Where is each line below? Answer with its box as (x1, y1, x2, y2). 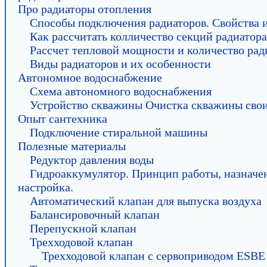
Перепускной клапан (30, 222, 136, 235)
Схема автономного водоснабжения (30, 85, 212, 98)
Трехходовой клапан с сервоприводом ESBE (42, 249, 265, 262)
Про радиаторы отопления (18, 2, 151, 15)
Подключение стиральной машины (30, 126, 207, 139)
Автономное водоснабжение (18, 71, 162, 84)
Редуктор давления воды (30, 153, 154, 166)
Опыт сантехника (18, 112, 107, 125)
